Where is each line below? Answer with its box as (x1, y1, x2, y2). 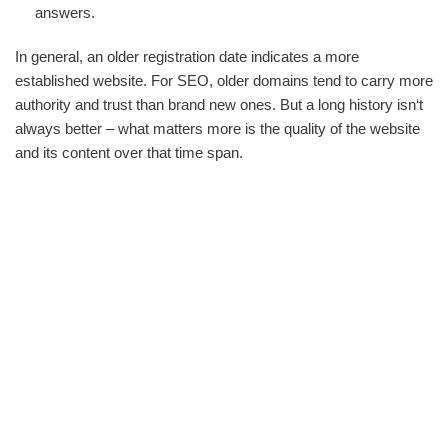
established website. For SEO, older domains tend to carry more (15, 72, 433, 89)
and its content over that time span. (15, 144, 243, 161)
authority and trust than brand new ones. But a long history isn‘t (15, 96, 423, 113)
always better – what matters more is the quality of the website (15, 120, 420, 137)
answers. (35, 4, 95, 21)
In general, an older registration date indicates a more (15, 48, 359, 65)
